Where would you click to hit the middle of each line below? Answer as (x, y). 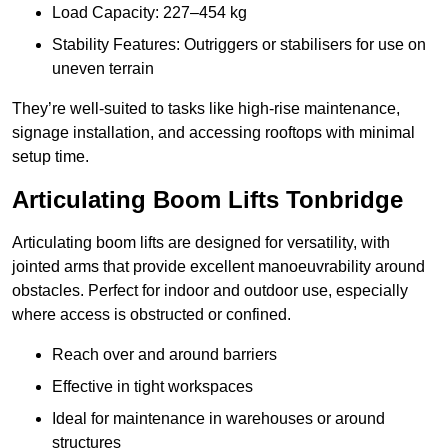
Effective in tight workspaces (152, 387)
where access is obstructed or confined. (151, 315)
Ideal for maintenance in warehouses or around (218, 419)
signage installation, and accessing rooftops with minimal (213, 133)
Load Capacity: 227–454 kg (149, 13)
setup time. (50, 157)
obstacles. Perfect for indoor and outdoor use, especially (210, 291)
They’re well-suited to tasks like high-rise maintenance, (206, 109)
